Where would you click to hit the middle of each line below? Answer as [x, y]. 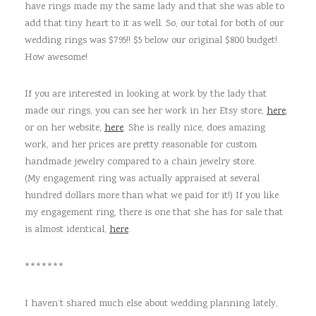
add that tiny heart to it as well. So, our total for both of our [154, 24]
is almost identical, [67, 230]
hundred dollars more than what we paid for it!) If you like [152, 196]
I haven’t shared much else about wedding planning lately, [151, 304]
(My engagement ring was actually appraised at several [142, 180]
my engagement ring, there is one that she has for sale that [154, 213]
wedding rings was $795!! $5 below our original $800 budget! [151, 41]
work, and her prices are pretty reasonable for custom [141, 146]
